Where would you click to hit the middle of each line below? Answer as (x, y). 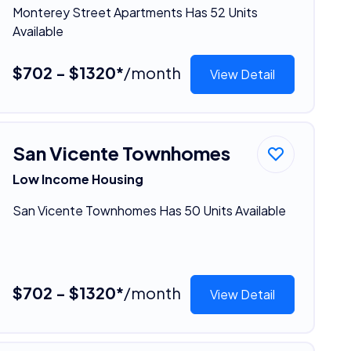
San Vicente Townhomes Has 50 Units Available (149, 210)
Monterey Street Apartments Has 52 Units (135, 12)
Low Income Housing (78, 179)
